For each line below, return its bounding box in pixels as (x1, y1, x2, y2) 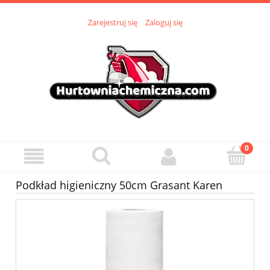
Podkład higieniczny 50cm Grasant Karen (16, 178, 222, 193)
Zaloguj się (145, 17, 183, 28)
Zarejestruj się (87, 17, 137, 28)
